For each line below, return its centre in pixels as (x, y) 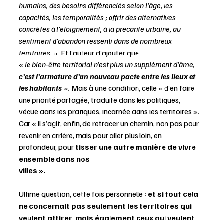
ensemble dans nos (55, 159)
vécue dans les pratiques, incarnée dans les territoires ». (110, 112)
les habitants (40, 88)
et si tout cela (174, 194)
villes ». (32, 171)
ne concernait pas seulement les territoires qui (106, 206)
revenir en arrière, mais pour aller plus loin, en (91, 135)
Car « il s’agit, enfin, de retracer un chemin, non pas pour (110, 124)
